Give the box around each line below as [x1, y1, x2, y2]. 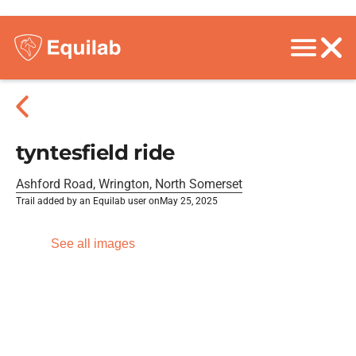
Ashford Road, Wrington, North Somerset [16, 176, 242, 192]
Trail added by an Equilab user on [16, 195, 160, 207]
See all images [51, 237, 135, 250]
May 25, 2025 [160, 195, 218, 207]
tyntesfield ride [16, 140, 176, 165]
